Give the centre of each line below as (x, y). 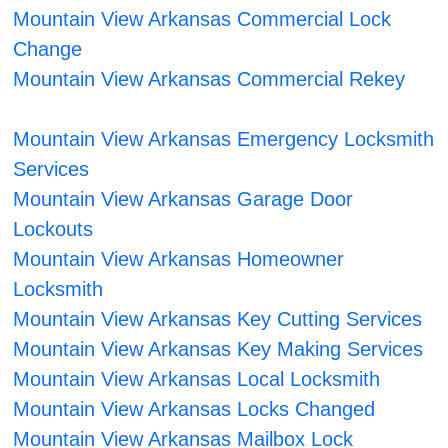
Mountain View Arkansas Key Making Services (218, 349)
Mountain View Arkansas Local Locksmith (197, 379)
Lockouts (53, 229)
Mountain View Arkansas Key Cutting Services (218, 319)
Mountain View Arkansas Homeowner (179, 259)
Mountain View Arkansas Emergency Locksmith (224, 139)
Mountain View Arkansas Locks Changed (194, 409)
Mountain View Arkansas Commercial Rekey (209, 79)
